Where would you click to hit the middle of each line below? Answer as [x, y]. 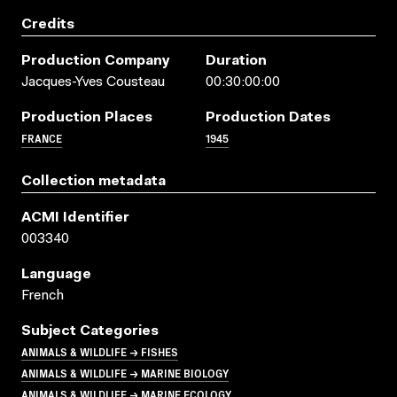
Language [56, 274]
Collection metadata [93, 181]
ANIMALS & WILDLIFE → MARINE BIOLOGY [125, 372]
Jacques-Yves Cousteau [93, 82]
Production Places [87, 117]
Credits [48, 24]
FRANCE [42, 137]
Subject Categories [90, 331]
